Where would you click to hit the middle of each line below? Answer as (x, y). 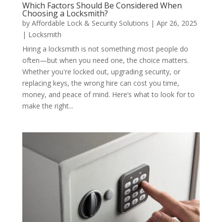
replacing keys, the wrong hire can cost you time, (101, 83)
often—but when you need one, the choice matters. (105, 60)
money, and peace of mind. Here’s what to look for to (108, 94)
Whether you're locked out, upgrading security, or (101, 71)
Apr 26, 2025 (177, 23)
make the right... (48, 106)
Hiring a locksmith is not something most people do (105, 49)
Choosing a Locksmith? (65, 13)
